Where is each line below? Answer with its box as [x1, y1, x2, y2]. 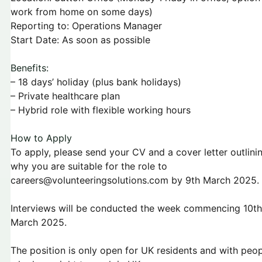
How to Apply [11, 132, 72, 144]
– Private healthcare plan [11, 89, 120, 102]
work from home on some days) [11, 5, 153, 18]
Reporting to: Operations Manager [11, 19, 162, 32]
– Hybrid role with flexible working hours [11, 104, 191, 116]
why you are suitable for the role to [11, 160, 167, 172]
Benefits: [11, 61, 49, 74]
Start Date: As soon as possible [11, 33, 150, 46]
